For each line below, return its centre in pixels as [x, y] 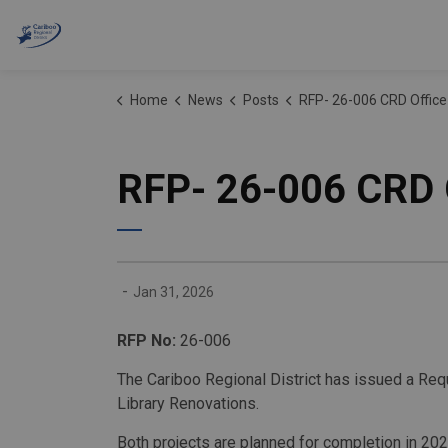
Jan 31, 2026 [173, 292]
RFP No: [146, 340]
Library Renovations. [188, 403]
